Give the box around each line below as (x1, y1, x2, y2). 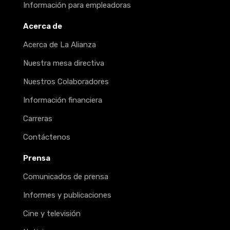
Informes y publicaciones (23, 190, 111, 200)
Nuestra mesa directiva (23, 59, 104, 68)
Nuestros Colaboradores (23, 77, 109, 87)
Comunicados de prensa (23, 172, 108, 182)
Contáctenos (23, 132, 70, 142)
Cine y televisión (23, 209, 81, 219)
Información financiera (23, 95, 102, 105)
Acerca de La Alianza (23, 40, 96, 50)
